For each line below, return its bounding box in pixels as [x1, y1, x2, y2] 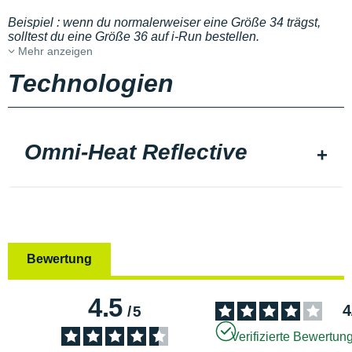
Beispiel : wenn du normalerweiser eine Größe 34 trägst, [8, 16, 321, 29]
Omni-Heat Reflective [24, 140, 247, 164]
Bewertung [27, 251, 92, 266]
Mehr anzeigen [15, 45, 93, 57]
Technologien [8, 69, 174, 97]
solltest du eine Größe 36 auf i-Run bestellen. [8, 30, 259, 43]
